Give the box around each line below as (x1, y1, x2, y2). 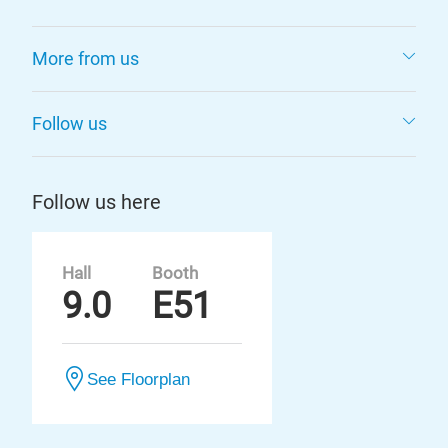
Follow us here (32, 190, 161, 214)
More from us (32, 48, 139, 69)
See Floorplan (87, 370, 190, 388)
